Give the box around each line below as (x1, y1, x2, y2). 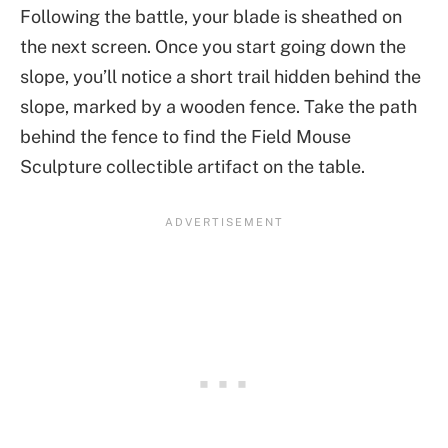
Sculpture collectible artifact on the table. (20, 156, 365, 178)
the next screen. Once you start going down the (20, 36, 406, 58)
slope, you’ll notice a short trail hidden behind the (20, 66, 421, 88)
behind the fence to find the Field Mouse (20, 126, 351, 148)
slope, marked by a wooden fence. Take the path (20, 96, 417, 118)
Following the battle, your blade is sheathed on (20, 6, 402, 28)
